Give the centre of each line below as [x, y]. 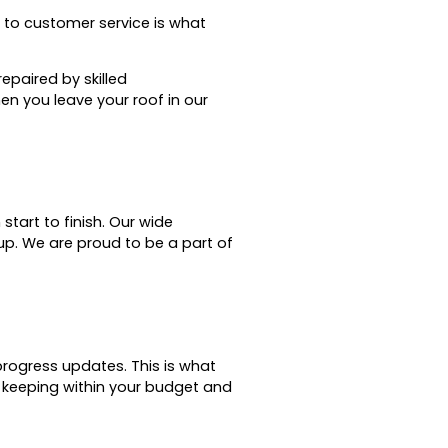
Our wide [141, 222]
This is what [173, 365]
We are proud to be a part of [127, 243]
